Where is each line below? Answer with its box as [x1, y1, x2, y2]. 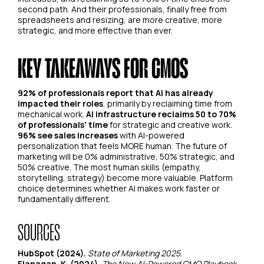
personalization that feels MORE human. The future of [18, 140, 227, 152]
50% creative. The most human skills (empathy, [18, 161, 201, 173]
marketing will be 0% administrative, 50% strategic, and [18, 151, 235, 163]
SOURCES [18, 217, 60, 246]
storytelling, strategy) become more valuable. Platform [18, 172, 233, 184]
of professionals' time [18, 119, 108, 131]
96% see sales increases [18, 130, 118, 141]
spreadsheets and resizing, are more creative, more [18, 14, 222, 26]
